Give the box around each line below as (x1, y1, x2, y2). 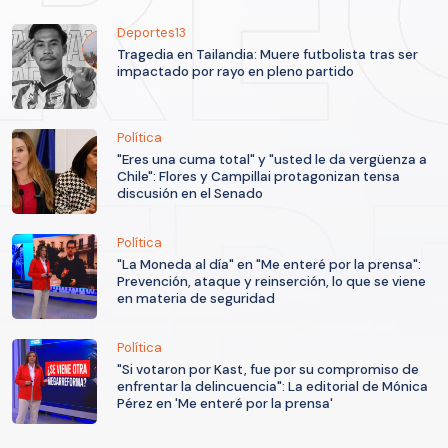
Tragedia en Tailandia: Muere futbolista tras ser (117, 46, 418, 64)
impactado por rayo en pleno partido (117, 63, 354, 81)
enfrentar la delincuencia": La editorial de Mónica (117, 378, 428, 396)
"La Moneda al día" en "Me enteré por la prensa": (117, 256, 421, 274)
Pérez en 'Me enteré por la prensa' (117, 395, 333, 413)
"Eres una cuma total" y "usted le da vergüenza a (117, 151, 427, 169)
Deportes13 (117, 24, 186, 42)
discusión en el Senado (117, 185, 263, 203)
